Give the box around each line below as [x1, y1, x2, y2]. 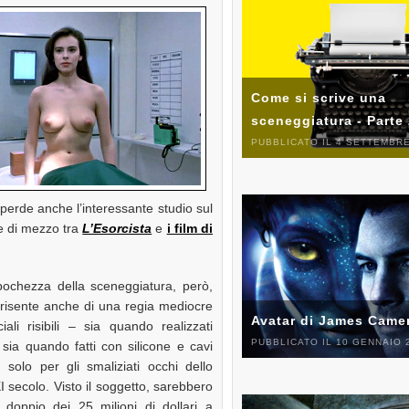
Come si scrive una [251, 89, 386, 105]
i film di [166, 220, 213, 236]
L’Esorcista [82, 220, 152, 236]
